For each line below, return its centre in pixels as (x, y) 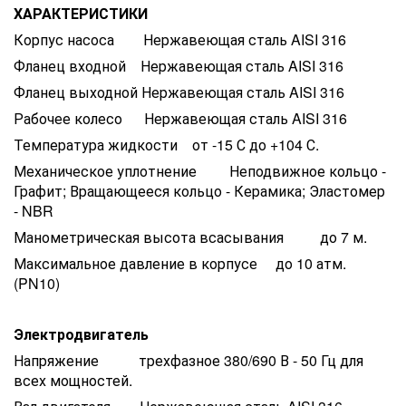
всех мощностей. (73, 380)
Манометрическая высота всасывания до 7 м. (190, 237)
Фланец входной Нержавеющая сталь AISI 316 (179, 65)
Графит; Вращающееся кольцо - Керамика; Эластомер (199, 190)
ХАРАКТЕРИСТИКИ (81, 13)
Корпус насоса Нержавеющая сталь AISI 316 (180, 39)
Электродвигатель (81, 333)
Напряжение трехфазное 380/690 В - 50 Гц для (188, 360)
